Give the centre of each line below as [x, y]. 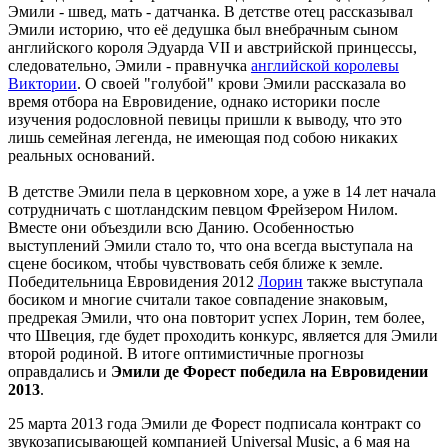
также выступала [363, 281]
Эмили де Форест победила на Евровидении [269, 371]
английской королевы [325, 65]
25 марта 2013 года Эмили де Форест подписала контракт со [214, 423]
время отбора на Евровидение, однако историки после [194, 101]
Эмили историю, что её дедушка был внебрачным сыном [203, 29]
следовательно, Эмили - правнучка [129, 65]
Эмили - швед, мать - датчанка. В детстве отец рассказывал [210, 11]
